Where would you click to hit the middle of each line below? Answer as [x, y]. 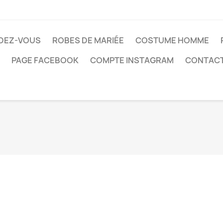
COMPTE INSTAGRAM [132, 60]
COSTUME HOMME [172, 40]
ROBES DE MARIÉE [88, 40]
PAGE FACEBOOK [45, 60]
